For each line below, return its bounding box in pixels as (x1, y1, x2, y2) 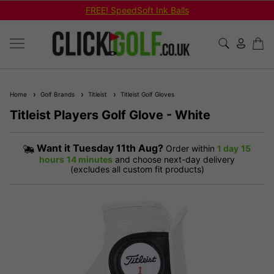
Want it (37, 141, 73, 154)
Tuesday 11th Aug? (73, 141, 163, 154)
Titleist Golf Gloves (117, 90, 174, 98)
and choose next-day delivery (115, 154, 235, 165)
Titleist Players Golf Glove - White (10, 107, 210, 122)
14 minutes (67, 154, 113, 165)
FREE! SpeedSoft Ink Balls (85, 5, 189, 15)
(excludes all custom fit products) (70, 163, 204, 174)
